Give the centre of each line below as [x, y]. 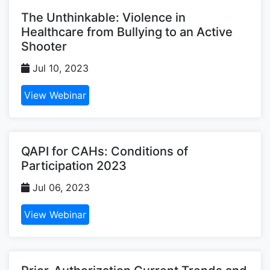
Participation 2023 [74, 165]
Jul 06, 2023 [60, 187]
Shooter [44, 46]
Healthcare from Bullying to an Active [127, 32]
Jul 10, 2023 [59, 68]
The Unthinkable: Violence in [103, 17]
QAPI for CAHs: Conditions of [105, 151]
